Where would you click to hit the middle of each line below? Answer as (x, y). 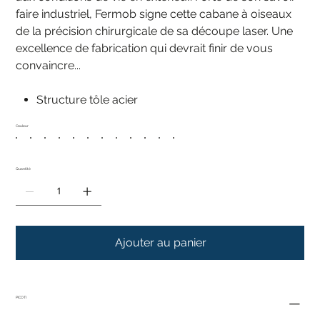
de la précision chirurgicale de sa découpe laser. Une (155, 31)
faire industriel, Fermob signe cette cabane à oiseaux (154, 14)
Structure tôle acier (87, 99)
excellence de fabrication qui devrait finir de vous (145, 48)
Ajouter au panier (161, 242)
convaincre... (49, 65)
